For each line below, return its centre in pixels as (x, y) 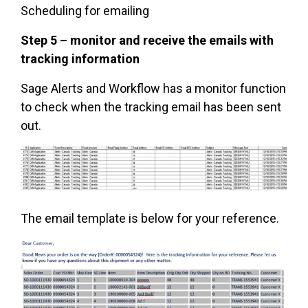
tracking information (80, 58)
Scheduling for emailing (85, 10)
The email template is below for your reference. (150, 219)
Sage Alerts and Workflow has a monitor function (153, 88)
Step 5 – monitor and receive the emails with (147, 40)
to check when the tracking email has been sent (151, 107)
